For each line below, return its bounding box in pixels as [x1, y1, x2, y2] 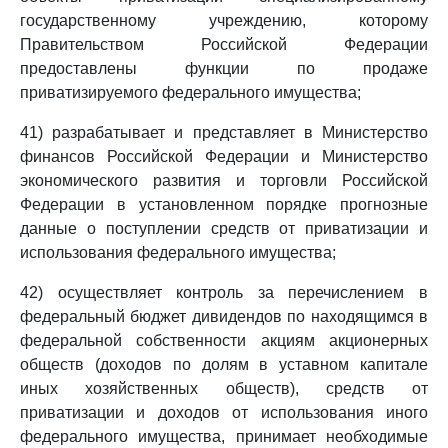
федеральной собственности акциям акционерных [20, 332, 428, 349]
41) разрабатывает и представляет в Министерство [20, 124, 428, 141]
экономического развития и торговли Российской [20, 172, 428, 189]
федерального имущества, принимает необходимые [20, 428, 428, 445]
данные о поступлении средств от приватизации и [20, 220, 428, 237]
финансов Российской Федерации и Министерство [20, 148, 428, 165]
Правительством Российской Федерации [20, 36, 428, 53]
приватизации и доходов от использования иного [20, 404, 428, 421]
